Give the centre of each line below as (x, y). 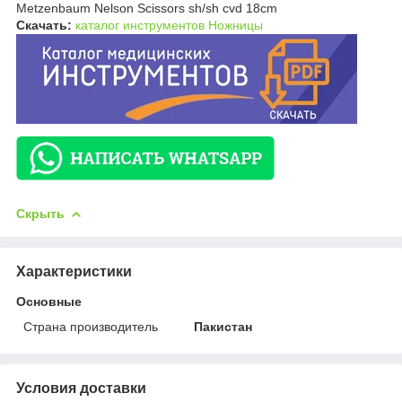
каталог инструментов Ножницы (169, 25)
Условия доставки (81, 388)
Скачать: (44, 25)
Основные (49, 301)
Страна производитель (91, 326)
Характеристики (74, 271)
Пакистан (223, 326)
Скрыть (40, 213)
